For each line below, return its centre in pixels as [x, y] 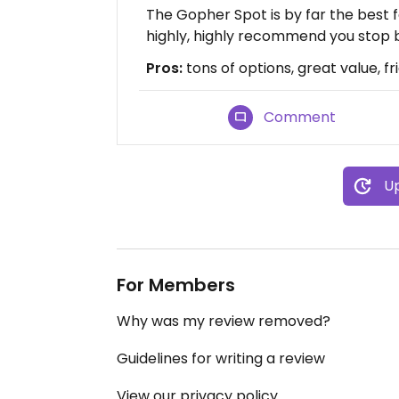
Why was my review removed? [224, 321]
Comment [300, 117]
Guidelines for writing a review [221, 358]
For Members [176, 285]
